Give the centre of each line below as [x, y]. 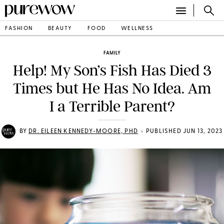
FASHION [19, 28]
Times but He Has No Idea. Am [112, 88]
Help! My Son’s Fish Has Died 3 [112, 70]
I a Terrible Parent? [112, 106]
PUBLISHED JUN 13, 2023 [184, 131]
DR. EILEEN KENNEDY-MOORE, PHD [83, 131]
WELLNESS [137, 28]
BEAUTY [60, 28]
